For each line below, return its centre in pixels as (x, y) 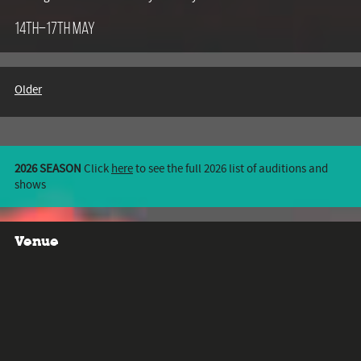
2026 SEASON (48, 168)
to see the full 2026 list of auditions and (230, 168)
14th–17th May (55, 28)
